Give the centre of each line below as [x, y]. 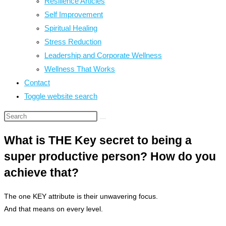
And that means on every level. [53, 209]
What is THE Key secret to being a [98, 140]
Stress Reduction [73, 42]
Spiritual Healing [71, 28]
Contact [37, 82]
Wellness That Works [80, 69]
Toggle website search [61, 96]
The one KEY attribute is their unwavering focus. [81, 196]
